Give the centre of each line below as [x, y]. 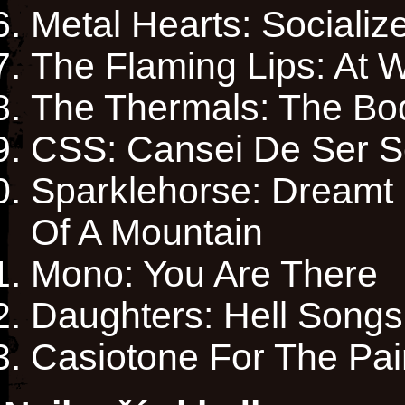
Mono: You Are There [204, 274]
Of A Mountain [147, 232]
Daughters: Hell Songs [217, 316]
